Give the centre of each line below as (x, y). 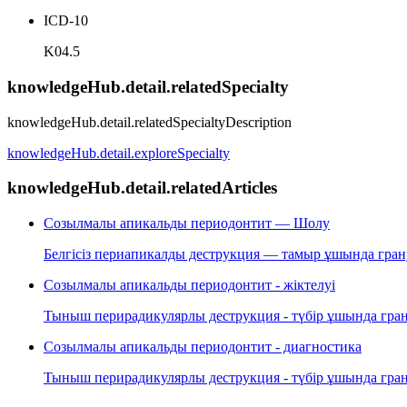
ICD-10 (66, 21)
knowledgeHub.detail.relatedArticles (142, 188)
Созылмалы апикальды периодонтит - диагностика (203, 347)
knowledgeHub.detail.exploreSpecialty (119, 153)
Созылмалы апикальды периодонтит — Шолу (187, 223)
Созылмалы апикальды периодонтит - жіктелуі (189, 285)
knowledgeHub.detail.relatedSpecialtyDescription (149, 122)
